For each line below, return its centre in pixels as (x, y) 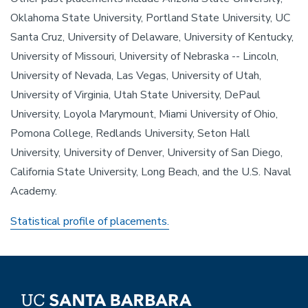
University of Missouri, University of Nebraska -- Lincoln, (144, 56)
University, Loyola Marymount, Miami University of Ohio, (144, 114)
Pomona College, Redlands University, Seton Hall (130, 133)
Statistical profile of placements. (90, 221)
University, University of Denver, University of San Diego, (146, 153)
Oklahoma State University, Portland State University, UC (150, 18)
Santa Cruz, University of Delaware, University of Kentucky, (152, 37)
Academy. (35, 191)
